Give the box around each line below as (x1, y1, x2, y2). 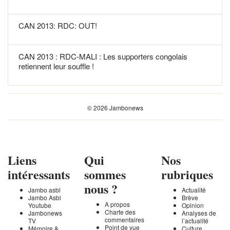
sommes (84, 165, 126, 183)
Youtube (28, 200, 51, 209)
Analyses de (181, 208, 216, 217)
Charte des (105, 207, 136, 216)
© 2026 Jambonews (87, 103, 143, 112)
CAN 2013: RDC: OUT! (18, 20, 97, 31)
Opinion (181, 200, 204, 209)
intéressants (8, 165, 70, 183)
